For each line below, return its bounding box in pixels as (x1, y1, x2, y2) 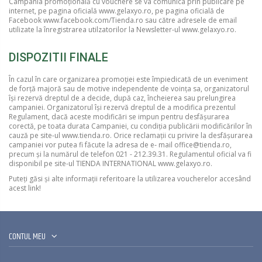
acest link (9, 182, 39, 193)
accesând (219, 173, 251, 184)
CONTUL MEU (9, 229, 46, 243)
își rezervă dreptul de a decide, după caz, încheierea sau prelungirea (9, 93, 236, 104)
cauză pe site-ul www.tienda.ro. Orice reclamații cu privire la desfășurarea (9, 130, 253, 141)
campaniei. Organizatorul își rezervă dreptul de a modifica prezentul (9, 102, 236, 113)
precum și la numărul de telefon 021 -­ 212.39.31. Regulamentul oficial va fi (9, 149, 251, 160)
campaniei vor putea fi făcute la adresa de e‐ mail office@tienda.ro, (9, 140, 232, 150)
